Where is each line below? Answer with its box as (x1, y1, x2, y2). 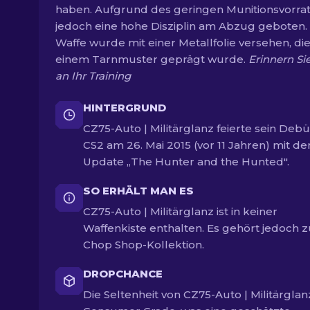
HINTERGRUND (83, 101, 166, 114)
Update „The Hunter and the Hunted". (83, 155, 289, 168)
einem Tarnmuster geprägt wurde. (55, 53, 248, 66)
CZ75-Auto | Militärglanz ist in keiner (83, 205, 277, 218)
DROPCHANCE (83, 267, 163, 280)
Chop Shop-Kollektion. (83, 238, 204, 251)
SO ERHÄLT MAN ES (83, 184, 194, 197)
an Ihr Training (55, 69, 131, 82)
